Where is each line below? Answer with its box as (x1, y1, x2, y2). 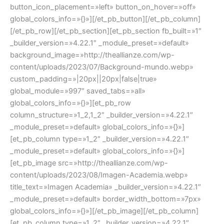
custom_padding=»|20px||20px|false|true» (10, 74, 157, 83)
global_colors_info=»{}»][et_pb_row (10, 98, 131, 107)
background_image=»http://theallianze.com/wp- (10, 50, 174, 59)
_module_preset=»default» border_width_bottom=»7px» (10, 194, 201, 203)
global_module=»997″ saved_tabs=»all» (10, 86, 145, 95)
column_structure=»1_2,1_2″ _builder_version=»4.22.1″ (10, 110, 193, 119)
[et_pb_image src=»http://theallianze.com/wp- (10, 158, 168, 167)
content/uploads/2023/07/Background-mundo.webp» (10, 62, 193, 71)
